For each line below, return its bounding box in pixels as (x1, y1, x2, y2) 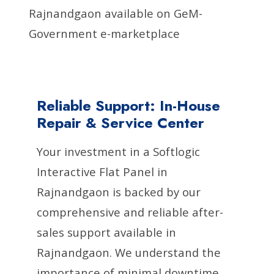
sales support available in (37, 224, 176, 240)
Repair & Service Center (37, 111, 204, 133)
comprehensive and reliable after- (37, 204, 223, 220)
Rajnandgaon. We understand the (37, 244, 221, 260)
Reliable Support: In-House (37, 94, 220, 116)
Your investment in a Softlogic (37, 143, 200, 159)
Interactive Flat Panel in (37, 163, 168, 179)
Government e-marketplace (29, 25, 180, 41)
